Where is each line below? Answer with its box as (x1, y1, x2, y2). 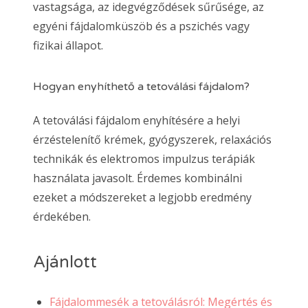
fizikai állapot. (33, 37, 103, 53)
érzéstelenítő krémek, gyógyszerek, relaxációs (33, 132, 272, 148)
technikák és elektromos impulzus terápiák (33, 151, 255, 167)
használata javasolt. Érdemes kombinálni (33, 170, 242, 186)
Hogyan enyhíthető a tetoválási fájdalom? (33, 79, 250, 93)
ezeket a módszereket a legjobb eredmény (33, 190, 252, 206)
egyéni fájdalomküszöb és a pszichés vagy (33, 18, 250, 34)
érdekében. (33, 209, 91, 225)
